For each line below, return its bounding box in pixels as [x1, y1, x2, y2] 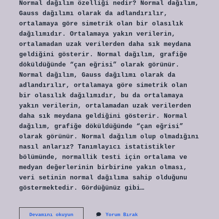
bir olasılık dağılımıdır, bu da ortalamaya [19, 91, 183, 99]
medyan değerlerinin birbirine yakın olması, [19, 163, 187, 171]
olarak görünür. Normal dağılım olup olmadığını [19, 132, 199, 140]
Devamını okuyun [29, 212, 73, 218]
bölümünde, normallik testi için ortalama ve [19, 153, 187, 161]
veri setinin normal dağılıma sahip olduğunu [19, 174, 187, 181]
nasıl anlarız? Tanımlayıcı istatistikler [19, 143, 175, 151]
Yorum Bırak [105, 212, 138, 218]
